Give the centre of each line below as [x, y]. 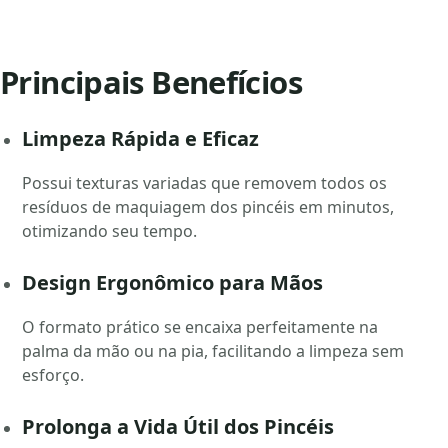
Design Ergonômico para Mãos [172, 283]
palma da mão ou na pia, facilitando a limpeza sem [213, 351]
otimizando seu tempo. [109, 231]
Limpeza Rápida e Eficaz [140, 139]
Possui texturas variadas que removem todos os [204, 183]
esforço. [53, 375]
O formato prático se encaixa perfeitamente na [200, 327]
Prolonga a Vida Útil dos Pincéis [178, 427]
